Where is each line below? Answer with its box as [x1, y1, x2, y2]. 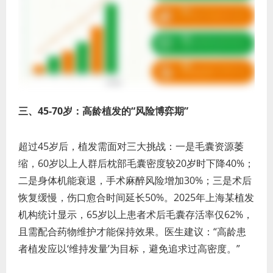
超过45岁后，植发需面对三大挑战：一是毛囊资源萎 [18, 139, 244, 153]
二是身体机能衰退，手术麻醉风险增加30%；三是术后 [18, 173, 252, 187]
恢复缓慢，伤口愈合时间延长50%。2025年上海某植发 [18, 190, 254, 204]
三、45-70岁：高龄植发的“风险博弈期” [18, 104, 188, 118]
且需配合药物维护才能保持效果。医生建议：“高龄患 [18, 224, 246, 238]
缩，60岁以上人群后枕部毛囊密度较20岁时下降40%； [18, 156, 254, 170]
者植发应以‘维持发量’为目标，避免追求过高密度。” [18, 241, 240, 255]
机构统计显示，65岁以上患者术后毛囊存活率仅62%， [18, 207, 253, 221]
